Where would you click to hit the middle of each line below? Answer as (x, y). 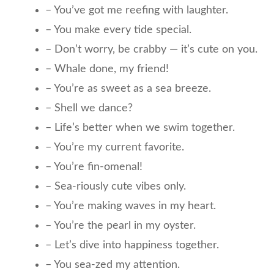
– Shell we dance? (89, 108)
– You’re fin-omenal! (94, 167)
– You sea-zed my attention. (113, 265)
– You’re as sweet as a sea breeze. (128, 88)
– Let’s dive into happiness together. (132, 245)
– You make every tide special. (118, 30)
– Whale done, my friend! (107, 69)
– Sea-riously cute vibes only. (116, 186)
